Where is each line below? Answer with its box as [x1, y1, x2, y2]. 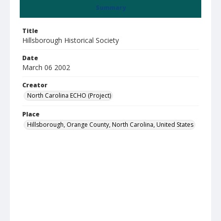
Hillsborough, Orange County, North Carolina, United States [27, 120, 193, 129]
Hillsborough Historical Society [22, 36, 119, 45]
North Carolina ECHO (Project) [27, 91, 111, 100]
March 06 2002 [22, 63, 70, 72]
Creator [22, 81, 47, 89]
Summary [95, 3, 126, 12]
